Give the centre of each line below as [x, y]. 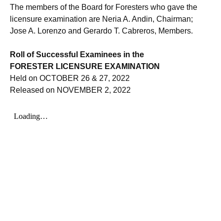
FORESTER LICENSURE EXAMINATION [85, 66]
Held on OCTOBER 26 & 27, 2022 [70, 78]
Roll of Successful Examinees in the [77, 55]
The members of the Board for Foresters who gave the [104, 7]
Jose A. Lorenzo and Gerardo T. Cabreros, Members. [101, 31]
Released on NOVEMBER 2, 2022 [70, 90]
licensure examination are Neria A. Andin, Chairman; [101, 19]
